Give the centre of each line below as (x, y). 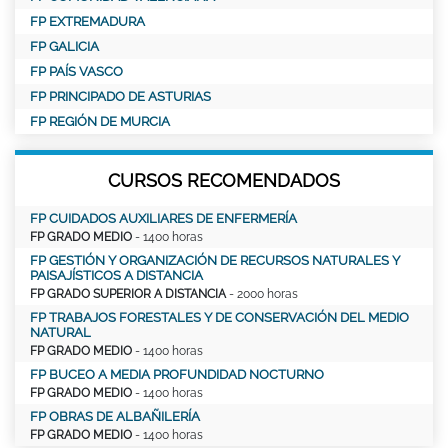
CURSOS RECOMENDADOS (224, 181)
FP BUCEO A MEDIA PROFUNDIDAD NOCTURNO (177, 375)
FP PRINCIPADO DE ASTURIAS (120, 97)
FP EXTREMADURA (87, 22)
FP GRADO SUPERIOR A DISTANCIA (128, 294)
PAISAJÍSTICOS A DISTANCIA (116, 276)
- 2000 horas (262, 294)
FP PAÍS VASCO (76, 72)
